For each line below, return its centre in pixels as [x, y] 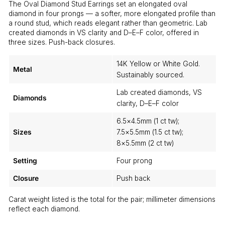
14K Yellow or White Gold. [158, 64]
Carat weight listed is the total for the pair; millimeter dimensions [112, 199]
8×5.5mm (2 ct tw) [145, 143]
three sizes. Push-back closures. [62, 42]
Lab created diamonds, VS [159, 92]
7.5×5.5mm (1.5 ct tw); [150, 132]
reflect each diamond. [44, 209]
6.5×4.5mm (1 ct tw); [148, 121]
